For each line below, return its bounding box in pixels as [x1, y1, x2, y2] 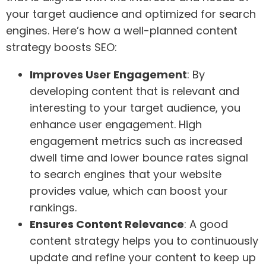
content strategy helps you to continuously [30, 233, 258, 249]
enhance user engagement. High [30, 117, 202, 132]
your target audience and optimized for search [6, 7, 256, 22]
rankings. [30, 200, 77, 216]
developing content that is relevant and [30, 84, 239, 99]
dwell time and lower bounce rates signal [30, 150, 248, 166]
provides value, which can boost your [30, 183, 228, 199]
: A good [184, 217, 228, 232]
